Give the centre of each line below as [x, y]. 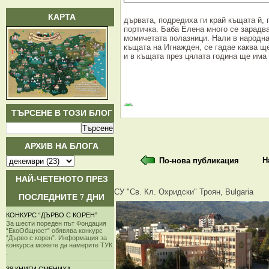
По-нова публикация [199, 160]
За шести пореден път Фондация [56, 223]
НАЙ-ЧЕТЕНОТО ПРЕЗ [62, 179]
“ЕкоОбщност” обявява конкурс [54, 230]
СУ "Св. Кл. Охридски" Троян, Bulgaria [184, 192]
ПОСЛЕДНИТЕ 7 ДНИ [62, 197]
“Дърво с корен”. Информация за [56, 237]
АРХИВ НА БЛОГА [62, 146]
